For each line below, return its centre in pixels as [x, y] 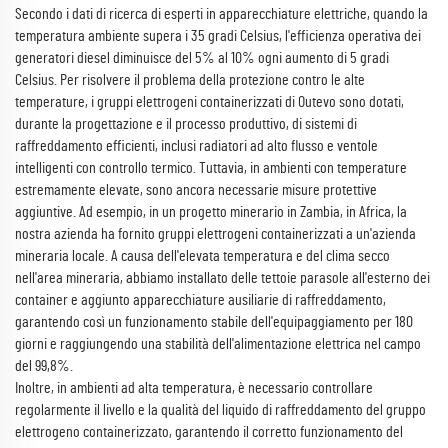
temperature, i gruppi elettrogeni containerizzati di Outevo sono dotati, [209, 102]
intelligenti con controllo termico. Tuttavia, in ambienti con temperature [211, 168]
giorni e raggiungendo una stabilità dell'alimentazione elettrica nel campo [218, 344]
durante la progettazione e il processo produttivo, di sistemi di [186, 124]
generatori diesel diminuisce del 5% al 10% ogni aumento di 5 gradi [202, 58]
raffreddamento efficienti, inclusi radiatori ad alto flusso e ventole [196, 146]
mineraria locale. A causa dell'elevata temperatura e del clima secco [202, 256]
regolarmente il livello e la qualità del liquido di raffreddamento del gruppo [220, 410]
